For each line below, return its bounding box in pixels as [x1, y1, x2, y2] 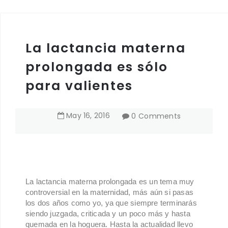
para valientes [25, 77, 133, 95]
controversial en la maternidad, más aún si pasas [25, 188, 194, 197]
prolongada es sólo [25, 58, 168, 76]
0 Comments [131, 111, 181, 122]
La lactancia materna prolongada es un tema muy [25, 177, 194, 186]
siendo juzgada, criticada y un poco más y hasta [25, 209, 190, 218]
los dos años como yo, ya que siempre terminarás [25, 198, 197, 208]
